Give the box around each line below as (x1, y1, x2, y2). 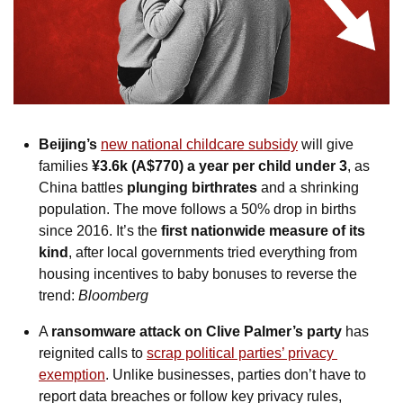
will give (298, 137, 354, 153)
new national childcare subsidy (101, 137, 298, 153)
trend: (39, 288, 78, 304)
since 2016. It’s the (39, 223, 161, 239)
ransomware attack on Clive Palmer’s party (51, 324, 342, 340)
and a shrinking (257, 180, 359, 196)
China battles (39, 180, 127, 196)
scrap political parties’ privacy (147, 345, 334, 362)
